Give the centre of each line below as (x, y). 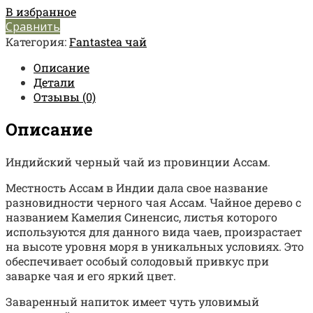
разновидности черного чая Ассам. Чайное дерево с (153, 202)
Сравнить (33, 27)
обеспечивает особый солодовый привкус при (137, 261)
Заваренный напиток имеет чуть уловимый (132, 301)
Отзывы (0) (65, 97)
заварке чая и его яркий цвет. (91, 276)
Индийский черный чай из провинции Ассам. (138, 162)
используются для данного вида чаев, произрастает (154, 232)
